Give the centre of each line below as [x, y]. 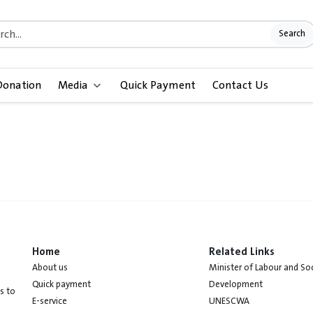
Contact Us [241, 86]
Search [292, 34]
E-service [50, 301]
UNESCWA [230, 301]
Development [236, 285]
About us [50, 268]
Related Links [242, 252]
